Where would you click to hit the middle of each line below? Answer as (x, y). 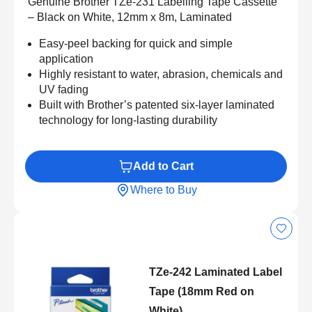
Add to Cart (163, 166)
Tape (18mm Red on (201, 291)
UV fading (64, 89)
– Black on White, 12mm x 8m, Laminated (130, 17)
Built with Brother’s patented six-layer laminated (157, 104)
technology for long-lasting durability (128, 120)
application (66, 58)
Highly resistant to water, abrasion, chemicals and (161, 74)
